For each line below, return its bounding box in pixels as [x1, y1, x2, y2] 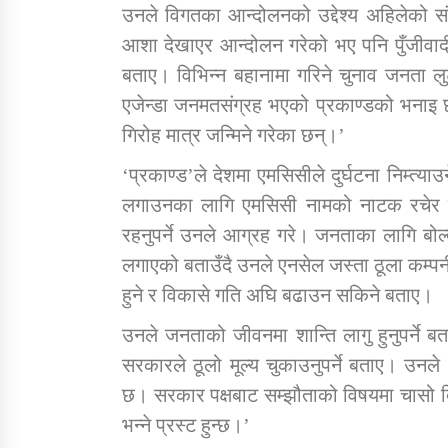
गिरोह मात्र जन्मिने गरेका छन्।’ [122, 123, 345, 146]
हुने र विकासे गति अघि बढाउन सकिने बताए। [122, 283, 433, 306]
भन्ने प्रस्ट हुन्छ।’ [122, 413, 250, 436]
